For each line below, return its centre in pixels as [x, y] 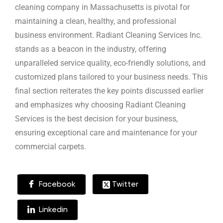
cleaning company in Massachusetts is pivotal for [102, 8]
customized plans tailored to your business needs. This [111, 77]
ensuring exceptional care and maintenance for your [106, 133]
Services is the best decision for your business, [96, 119]
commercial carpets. [51, 147]
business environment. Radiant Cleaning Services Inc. [109, 36]
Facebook [56, 184]
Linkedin [52, 210]
